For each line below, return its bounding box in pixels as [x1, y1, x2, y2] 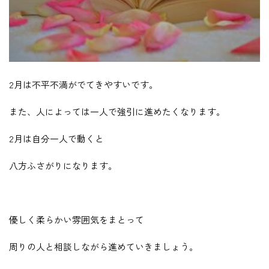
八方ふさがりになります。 [9, 159, 117, 172]
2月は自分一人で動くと [9, 132, 104, 145]
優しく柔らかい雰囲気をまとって [9, 213, 144, 226]
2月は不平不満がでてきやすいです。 [9, 78, 158, 91]
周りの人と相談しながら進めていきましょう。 [9, 240, 198, 253]
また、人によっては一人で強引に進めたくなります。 [9, 105, 225, 118]
